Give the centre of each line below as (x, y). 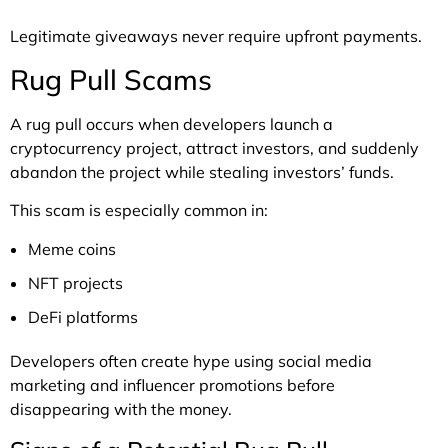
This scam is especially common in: (139, 210)
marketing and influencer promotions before (172, 385)
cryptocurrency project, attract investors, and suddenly (214, 147)
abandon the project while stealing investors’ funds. (202, 171)
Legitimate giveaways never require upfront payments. (216, 36)
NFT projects (75, 283)
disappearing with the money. (121, 409)
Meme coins (72, 249)
